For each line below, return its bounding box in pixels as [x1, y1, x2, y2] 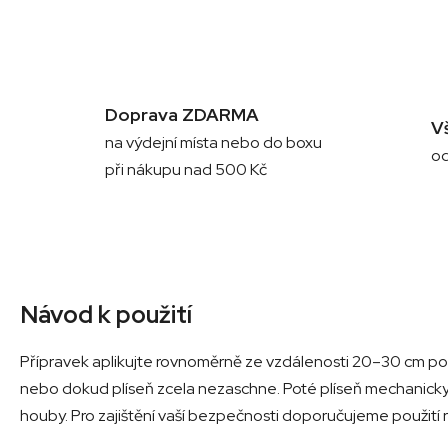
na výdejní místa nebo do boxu [105, 131, 322, 153]
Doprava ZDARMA [105, 102, 259, 126]
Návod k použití [20, 298, 192, 330]
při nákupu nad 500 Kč [105, 158, 267, 180]
